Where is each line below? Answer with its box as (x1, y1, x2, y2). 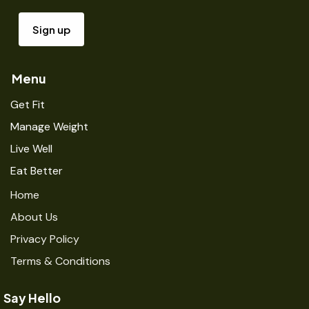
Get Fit (10, 97, 45, 112)
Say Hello (3, 289, 61, 306)
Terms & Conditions (10, 254, 110, 269)
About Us (10, 210, 58, 225)
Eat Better (10, 163, 63, 178)
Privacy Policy (10, 232, 79, 247)
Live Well (10, 141, 52, 156)
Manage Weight (10, 119, 88, 134)
